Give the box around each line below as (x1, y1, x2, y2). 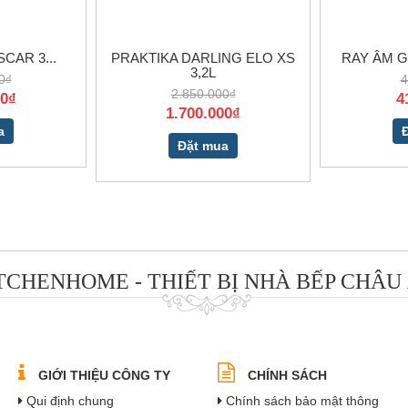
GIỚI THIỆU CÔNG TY (35, 367, 170, 382)
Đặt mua (178, 138, 229, 153)
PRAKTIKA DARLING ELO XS (111, 49, 295, 66)
